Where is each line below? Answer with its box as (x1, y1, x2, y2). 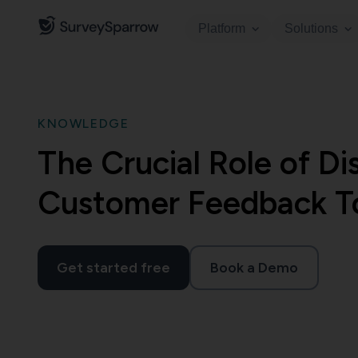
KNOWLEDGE (38, 116, 129, 131)
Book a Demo (210, 259, 298, 276)
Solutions (284, 22, 338, 35)
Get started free (57, 259, 170, 276)
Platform (198, 22, 245, 35)
